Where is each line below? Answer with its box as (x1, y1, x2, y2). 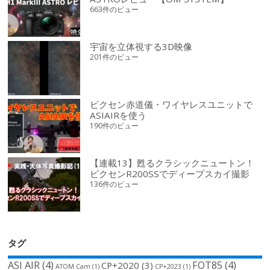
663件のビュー (90, 4, 139, 14)
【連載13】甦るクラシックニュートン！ (90, 156, 255, 169)
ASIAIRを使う (90, 109, 147, 122)
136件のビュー (90, 178, 139, 189)
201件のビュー (90, 51, 139, 62)
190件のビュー (90, 121, 139, 131)
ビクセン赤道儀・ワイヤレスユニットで (90, 98, 253, 111)
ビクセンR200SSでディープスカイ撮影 (90, 167, 250, 180)
